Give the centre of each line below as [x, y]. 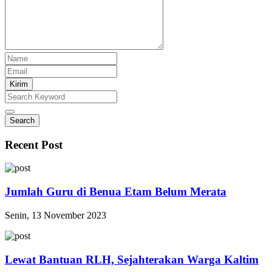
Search [22, 121]
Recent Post [34, 144]
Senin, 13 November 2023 [56, 215]
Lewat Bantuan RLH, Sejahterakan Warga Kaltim [132, 259]
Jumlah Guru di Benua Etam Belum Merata [116, 192]
